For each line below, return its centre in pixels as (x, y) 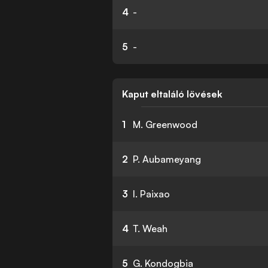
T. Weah (150, 229)
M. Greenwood (165, 124)
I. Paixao (152, 194)
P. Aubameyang (167, 159)
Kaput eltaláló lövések (173, 94)
